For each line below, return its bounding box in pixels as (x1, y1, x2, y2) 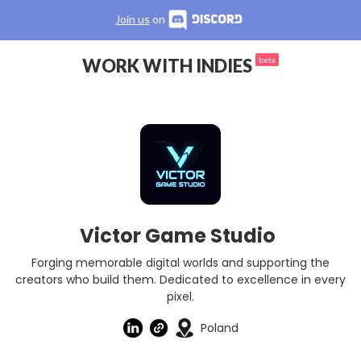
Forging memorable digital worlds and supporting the (31, 255, 330, 271)
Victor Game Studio (79, 222, 276, 249)
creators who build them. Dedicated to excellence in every (15, 272, 346, 288)
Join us (115, 12, 150, 26)
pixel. (167, 288, 194, 305)
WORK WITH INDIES (82, 55, 255, 77)
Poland (200, 319, 239, 336)
